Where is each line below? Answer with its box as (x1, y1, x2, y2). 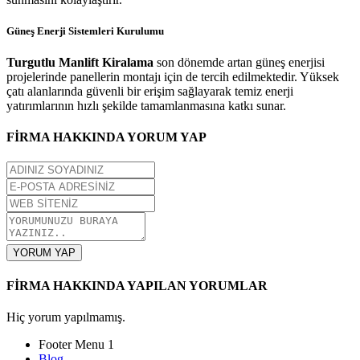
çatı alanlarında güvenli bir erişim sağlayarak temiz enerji (6, 84, 293, 98)
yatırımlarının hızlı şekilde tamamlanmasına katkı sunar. (6, 98, 286, 112)
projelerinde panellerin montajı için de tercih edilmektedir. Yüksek (6, 69, 339, 84)
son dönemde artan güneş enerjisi (153, 55, 325, 69)
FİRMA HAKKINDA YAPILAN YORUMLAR (6, 278, 268, 292)
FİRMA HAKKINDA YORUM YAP (6, 130, 207, 145)
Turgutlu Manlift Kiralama (6, 55, 153, 69)
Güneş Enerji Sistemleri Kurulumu (6, 24, 164, 37)
